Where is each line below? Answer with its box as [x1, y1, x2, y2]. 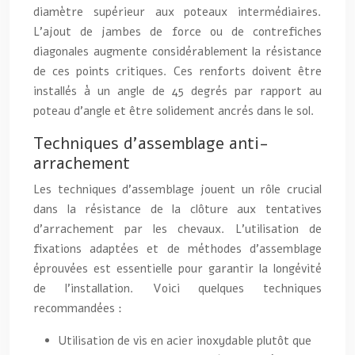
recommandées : [33, 300, 122, 316]
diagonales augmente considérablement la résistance [33, 43, 322, 59]
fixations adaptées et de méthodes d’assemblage [33, 240, 322, 257]
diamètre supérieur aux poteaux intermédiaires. [33, 3, 322, 20]
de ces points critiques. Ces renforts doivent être [33, 63, 322, 79]
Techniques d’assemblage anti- [33, 132, 269, 155]
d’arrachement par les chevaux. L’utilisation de [33, 220, 322, 237]
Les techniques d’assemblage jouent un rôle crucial [33, 181, 322, 197]
